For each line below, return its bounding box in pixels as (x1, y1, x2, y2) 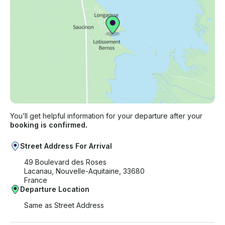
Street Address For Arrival (20, 142, 112, 151)
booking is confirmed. (10, 121, 87, 130)
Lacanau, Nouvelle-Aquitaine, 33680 (24, 167, 145, 176)
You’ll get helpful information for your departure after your (10, 111, 202, 121)
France (24, 176, 47, 185)
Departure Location (20, 185, 89, 194)
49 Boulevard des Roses (24, 158, 106, 167)
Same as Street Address (24, 201, 104, 210)
